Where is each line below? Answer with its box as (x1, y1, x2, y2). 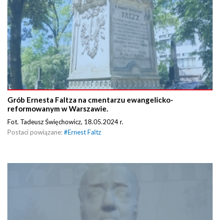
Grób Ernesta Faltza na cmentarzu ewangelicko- (7, 95, 173, 104)
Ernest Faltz (68, 128, 101, 136)
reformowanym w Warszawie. (7, 104, 108, 113)
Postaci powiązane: (7, 128, 64, 136)
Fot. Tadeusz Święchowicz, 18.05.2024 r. (7, 117, 125, 126)
